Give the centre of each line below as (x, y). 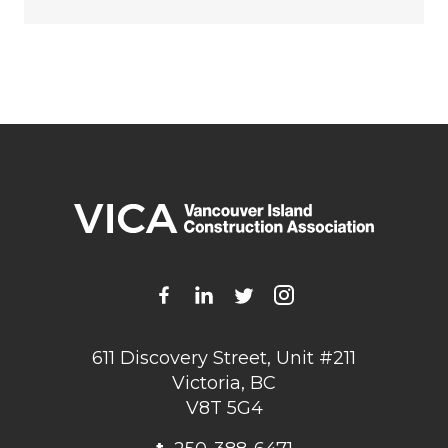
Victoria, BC (224, 383)
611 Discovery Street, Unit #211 (224, 358)
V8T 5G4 (224, 408)
